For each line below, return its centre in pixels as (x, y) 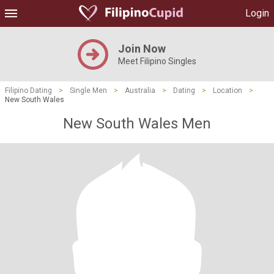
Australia (140, 91)
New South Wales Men (137, 124)
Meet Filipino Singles (157, 61)
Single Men (88, 91)
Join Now (142, 49)
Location (228, 91)
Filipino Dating (28, 91)
